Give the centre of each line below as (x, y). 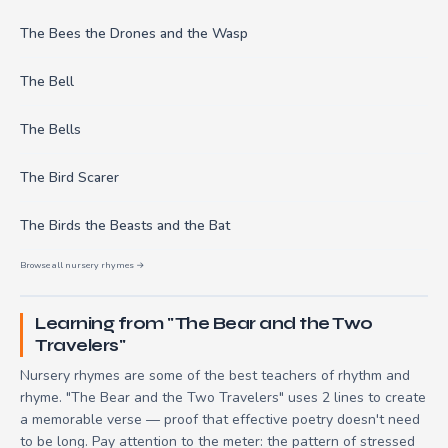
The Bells (50, 129)
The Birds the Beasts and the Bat (125, 225)
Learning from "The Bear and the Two (204, 323)
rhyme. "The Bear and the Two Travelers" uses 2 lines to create (223, 397)
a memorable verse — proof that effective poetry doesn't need (220, 419)
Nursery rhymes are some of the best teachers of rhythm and (215, 375)
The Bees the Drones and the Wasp (134, 33)
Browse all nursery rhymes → (82, 264)
